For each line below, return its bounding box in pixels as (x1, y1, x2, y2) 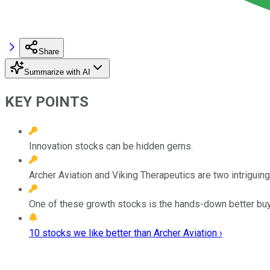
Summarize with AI (24, 67, 90, 77)
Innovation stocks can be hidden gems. (29, 140, 193, 152)
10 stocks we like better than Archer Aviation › (29, 227, 222, 239)
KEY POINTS (5, 93, 89, 110)
